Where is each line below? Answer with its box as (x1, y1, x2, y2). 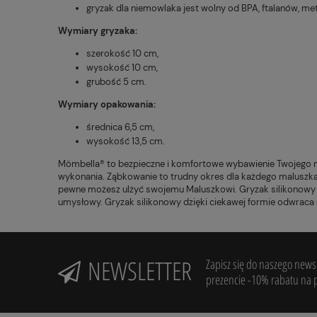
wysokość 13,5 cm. (86, 134, 165, 147)
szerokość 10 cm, (86, 47, 158, 59)
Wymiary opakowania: (58, 98, 156, 110)
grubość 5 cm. (86, 75, 146, 88)
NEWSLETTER (88, 253, 192, 287)
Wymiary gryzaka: (58, 24, 137, 37)
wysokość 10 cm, (86, 61, 158, 74)
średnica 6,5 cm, (86, 120, 154, 133)
